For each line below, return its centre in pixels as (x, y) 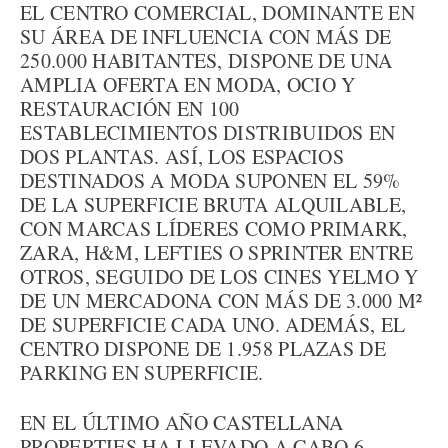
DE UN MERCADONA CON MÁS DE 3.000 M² (221, 300)
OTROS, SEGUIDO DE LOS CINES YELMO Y (219, 276)
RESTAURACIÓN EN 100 (130, 108)
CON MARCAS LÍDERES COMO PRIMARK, (214, 228)
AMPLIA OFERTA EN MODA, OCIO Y (188, 84)
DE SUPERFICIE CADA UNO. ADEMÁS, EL (213, 324)
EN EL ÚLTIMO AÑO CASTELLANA (182, 422)
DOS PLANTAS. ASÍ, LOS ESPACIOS (182, 156)
